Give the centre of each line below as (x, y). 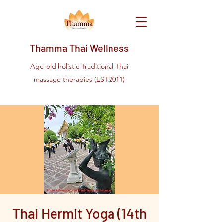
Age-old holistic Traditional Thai (79, 66)
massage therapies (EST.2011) (79, 79)
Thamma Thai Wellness (79, 48)
